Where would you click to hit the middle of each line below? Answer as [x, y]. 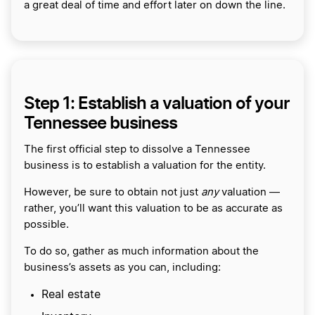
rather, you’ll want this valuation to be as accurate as [153, 208]
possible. [48, 224]
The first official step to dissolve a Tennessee [137, 149]
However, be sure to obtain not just [112, 192]
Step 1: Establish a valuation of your [157, 103]
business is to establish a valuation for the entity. [146, 165]
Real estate [71, 294]
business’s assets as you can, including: [124, 267]
